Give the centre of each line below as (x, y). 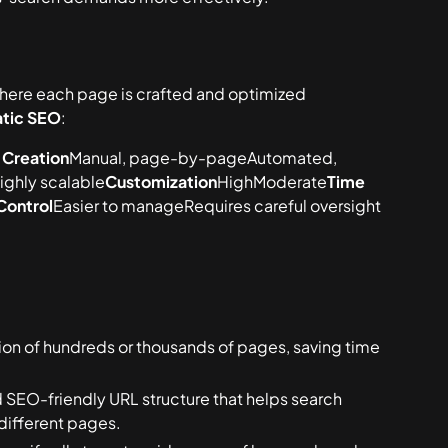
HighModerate (272, 181)
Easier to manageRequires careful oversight (217, 205)
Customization (161, 181)
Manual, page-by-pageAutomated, (203, 157)
